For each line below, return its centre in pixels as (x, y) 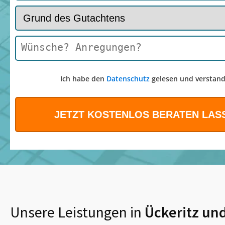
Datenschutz (128, 79)
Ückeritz (172, 212)
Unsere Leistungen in (76, 212)
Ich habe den (83, 79)
